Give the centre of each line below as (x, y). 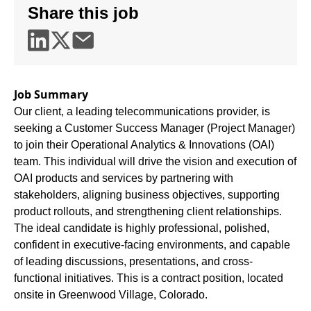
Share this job (83, 13)
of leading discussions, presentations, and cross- (133, 261)
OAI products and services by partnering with (124, 178)
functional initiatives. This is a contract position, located (149, 278)
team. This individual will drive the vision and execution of (155, 161)
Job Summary (51, 94)
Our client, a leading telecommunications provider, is (142, 111)
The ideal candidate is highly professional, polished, (142, 228)
